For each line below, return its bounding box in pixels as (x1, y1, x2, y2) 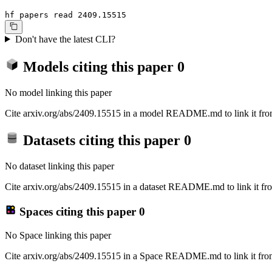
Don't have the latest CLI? (15, 33, 115, 44)
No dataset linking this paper (5, 161, 114, 172)
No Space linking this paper (5, 229, 111, 240)
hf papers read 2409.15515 (5, 10, 126, 20)
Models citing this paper (19, 58, 177, 75)
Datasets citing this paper (19, 132, 184, 149)
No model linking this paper (5, 87, 112, 98)
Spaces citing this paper (16, 205, 139, 218)
